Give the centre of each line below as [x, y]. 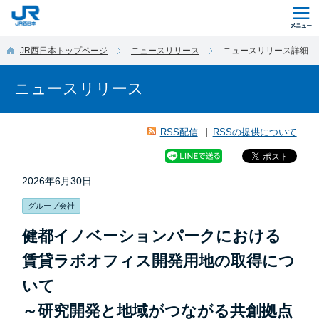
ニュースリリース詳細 [266, 51]
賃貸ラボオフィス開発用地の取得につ [159, 261]
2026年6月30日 [57, 181]
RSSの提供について [255, 132]
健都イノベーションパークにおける [152, 236]
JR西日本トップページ [64, 51]
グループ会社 [52, 206]
